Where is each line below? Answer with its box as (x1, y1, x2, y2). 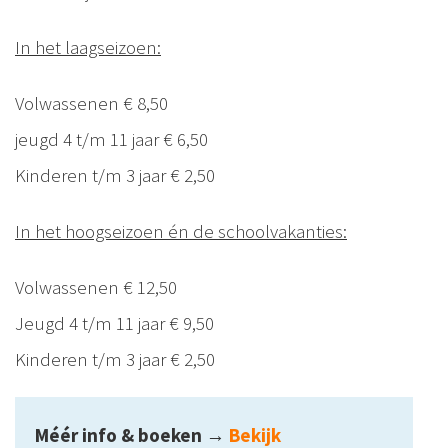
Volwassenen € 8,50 (15, 91, 168, 116)
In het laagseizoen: (15, 35, 161, 60)
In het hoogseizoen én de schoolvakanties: (15, 219, 347, 244)
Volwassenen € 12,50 (15, 275, 177, 300)
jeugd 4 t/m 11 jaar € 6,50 (15, 127, 208, 152)
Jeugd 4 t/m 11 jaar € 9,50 (15, 311, 214, 336)
